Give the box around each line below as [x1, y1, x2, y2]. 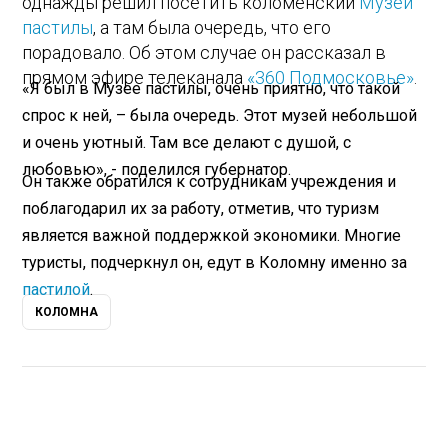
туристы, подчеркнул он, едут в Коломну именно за [22, 252, 408, 272]
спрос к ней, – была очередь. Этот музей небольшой [22, 106, 418, 126]
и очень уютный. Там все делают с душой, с [22, 133, 352, 153]
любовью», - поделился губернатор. [22, 160, 292, 180]
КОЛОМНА [35, 305, 99, 320]
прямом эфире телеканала [22, 66, 248, 88]
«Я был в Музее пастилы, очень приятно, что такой [22, 79, 401, 99]
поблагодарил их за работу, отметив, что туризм [22, 198, 380, 218]
